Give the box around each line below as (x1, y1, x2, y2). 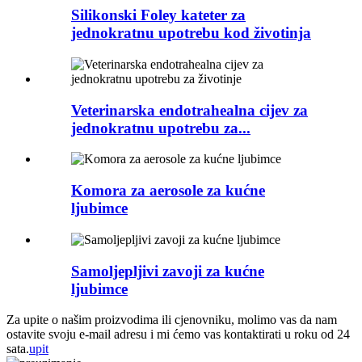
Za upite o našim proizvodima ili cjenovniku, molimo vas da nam (6, 313, 337, 327)
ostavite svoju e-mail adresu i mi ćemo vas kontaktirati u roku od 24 (6, 327, 350, 342)
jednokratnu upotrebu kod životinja (71, 24, 311, 42)
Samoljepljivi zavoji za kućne (71, 262, 264, 280)
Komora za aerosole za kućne (71, 182, 265, 200)
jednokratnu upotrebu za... (71, 119, 250, 137)
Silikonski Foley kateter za (71, 6, 246, 24)
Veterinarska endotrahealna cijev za (71, 101, 308, 119)
